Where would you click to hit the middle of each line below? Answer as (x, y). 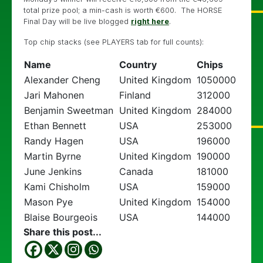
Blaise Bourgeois (61, 217)
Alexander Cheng (62, 80)
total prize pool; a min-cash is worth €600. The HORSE (123, 10)
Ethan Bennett (55, 125)
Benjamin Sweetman (69, 110)
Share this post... (63, 232)
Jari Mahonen (54, 95)
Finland (135, 95)
